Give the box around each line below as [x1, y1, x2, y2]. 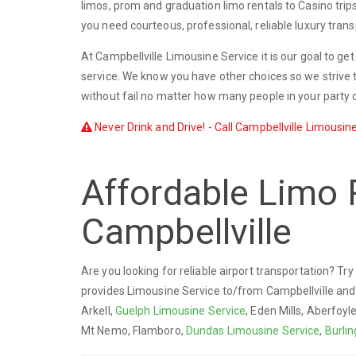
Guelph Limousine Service [114, 304, 246, 317]
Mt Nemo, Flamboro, [81, 323, 186, 337]
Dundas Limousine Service [185, 323, 320, 337]
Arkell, [81, 304, 115, 317]
